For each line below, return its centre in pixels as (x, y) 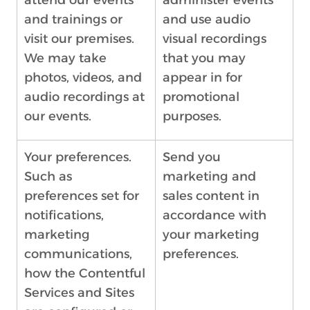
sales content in (211, 196)
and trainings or (73, 19)
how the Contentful (85, 273)
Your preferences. (78, 157)
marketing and (209, 176)
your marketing (211, 235)
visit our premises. (79, 39)
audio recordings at (84, 97)
